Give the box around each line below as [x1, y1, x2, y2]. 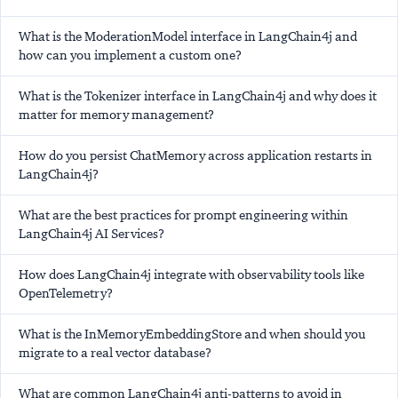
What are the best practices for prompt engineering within [19, 206, 348, 223]
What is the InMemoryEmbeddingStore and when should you [19, 325, 366, 342]
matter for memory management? [19, 106, 214, 123]
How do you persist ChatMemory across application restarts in [19, 147, 372, 163]
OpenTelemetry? [19, 284, 113, 301]
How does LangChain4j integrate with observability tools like [19, 266, 364, 283]
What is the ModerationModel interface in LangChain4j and [19, 28, 357, 44]
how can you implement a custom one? [19, 46, 242, 63]
